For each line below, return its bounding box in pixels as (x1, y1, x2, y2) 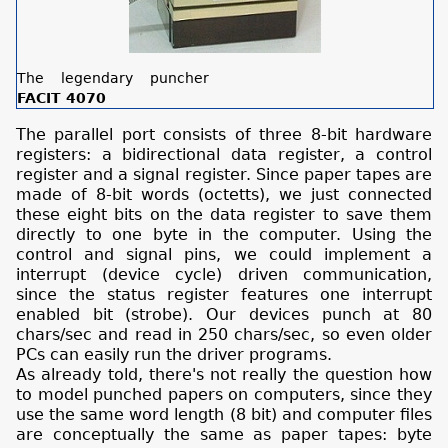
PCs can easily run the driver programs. (16, 344, 332, 364)
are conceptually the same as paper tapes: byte (16, 424, 432, 444)
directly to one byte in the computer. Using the (16, 224, 432, 244)
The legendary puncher (17, 69, 209, 86)
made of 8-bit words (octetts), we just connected (16, 184, 432, 204)
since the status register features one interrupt (16, 284, 432, 304)
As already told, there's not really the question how (16, 364, 432, 384)
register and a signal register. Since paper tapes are (16, 164, 432, 184)
